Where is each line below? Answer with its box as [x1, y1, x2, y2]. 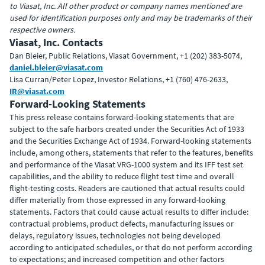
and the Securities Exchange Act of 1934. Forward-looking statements [9, 135, 251, 146]
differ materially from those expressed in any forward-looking [9, 195, 225, 205]
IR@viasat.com [9, 86, 64, 96]
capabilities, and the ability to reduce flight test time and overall [9, 171, 234, 182]
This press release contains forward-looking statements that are [9, 112, 234, 122]
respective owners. [9, 24, 75, 35]
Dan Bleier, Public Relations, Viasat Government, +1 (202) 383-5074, [9, 50, 242, 61]
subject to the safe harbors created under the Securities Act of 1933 [9, 124, 244, 134]
